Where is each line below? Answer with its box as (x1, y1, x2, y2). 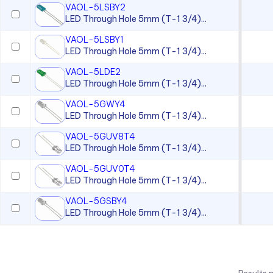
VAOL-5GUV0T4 (65, 163, 135, 175)
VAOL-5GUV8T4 (65, 131, 135, 143)
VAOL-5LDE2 (65, 66, 121, 78)
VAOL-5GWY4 (65, 99, 126, 110)
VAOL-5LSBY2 (65, 2, 126, 13)
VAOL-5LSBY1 (65, 34, 124, 46)
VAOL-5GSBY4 (65, 196, 127, 207)
